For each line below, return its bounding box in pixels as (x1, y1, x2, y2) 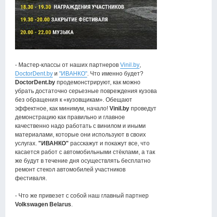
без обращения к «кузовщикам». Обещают (15, 96, 133, 104)
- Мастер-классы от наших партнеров (15, 62, 121, 69)
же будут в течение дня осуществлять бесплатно (15, 157, 151, 165)
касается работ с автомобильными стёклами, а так (15, 149, 155, 156)
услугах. (15, 140, 39, 147)
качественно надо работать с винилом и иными (15, 123, 146, 130)
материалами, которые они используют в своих (15, 131, 146, 139)
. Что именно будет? (87, 70, 144, 77)
